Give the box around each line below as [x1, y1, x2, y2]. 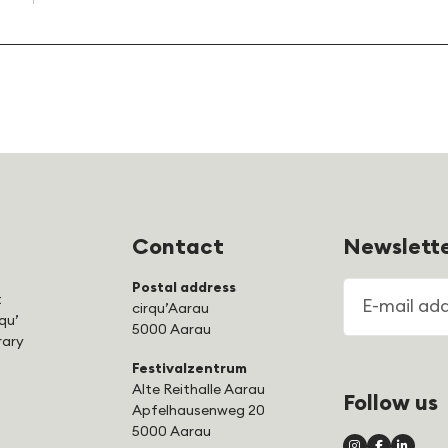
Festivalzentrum [132, 362, 248, 376]
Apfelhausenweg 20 [132, 404, 266, 418]
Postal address [132, 281, 237, 295]
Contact [132, 236, 225, 258]
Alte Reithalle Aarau [132, 383, 266, 397]
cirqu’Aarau [132, 302, 210, 316]
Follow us [342, 391, 438, 414]
